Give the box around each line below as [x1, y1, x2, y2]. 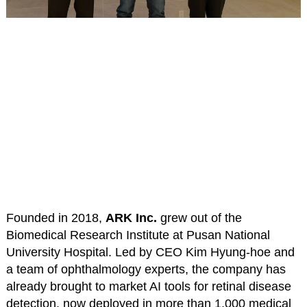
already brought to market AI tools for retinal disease [5, 279, 291, 293]
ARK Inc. [105, 210, 157, 225]
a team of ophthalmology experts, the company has [5, 262, 286, 276]
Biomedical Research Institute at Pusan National [5, 228, 270, 242]
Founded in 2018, [5, 210, 106, 225]
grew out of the [156, 210, 242, 225]
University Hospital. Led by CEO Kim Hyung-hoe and [5, 245, 295, 259]
